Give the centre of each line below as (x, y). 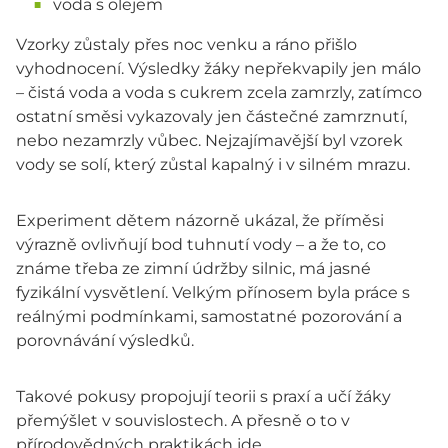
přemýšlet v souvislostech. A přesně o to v (183, 420)
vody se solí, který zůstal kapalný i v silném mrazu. (213, 164)
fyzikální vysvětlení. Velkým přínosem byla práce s (213, 292)
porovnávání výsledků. (105, 340)
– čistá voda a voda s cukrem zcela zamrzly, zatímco (219, 92)
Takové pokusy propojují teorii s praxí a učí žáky (203, 396)
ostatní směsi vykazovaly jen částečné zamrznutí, (211, 116)
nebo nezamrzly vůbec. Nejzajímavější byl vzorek (209, 140)
